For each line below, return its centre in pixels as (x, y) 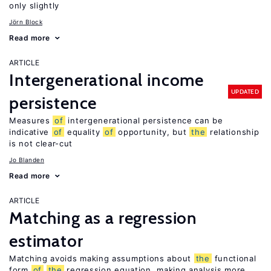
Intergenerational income (107, 80)
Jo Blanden (27, 160)
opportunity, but (152, 132)
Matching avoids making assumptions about (102, 258)
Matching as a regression (103, 218)
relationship (233, 132)
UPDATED (245, 91)
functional (234, 258)
